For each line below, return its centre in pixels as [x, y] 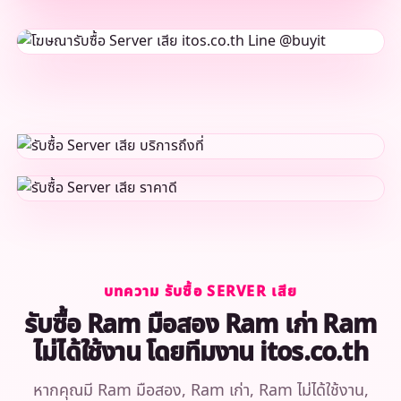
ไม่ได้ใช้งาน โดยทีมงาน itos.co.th [200, 353]
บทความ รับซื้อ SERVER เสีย [200, 291]
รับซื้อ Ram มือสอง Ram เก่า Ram [200, 325]
